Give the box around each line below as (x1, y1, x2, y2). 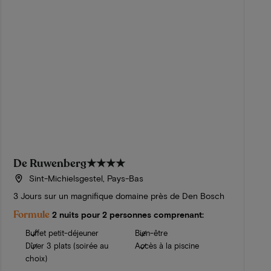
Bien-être (134, 228, 168, 238)
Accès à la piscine (134, 241, 199, 251)
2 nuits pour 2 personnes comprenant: (52, 209, 204, 220)
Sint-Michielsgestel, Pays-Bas (26, 173, 143, 184)
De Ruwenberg (13, 156, 87, 171)
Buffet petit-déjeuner (25, 228, 99, 238)
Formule (13, 208, 50, 222)
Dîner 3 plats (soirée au (25, 241, 109, 251)
